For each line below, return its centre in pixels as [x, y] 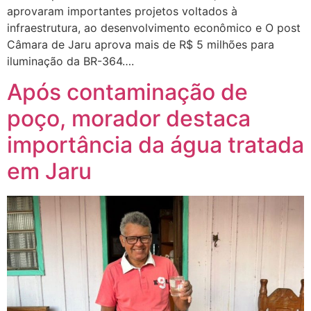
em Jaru [49, 171]
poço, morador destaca [129, 119]
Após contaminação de [127, 92]
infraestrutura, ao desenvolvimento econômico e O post [154, 27]
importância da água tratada [155, 145]
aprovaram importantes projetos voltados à [122, 11]
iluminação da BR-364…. [70, 61]
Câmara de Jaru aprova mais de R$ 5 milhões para [141, 44]
